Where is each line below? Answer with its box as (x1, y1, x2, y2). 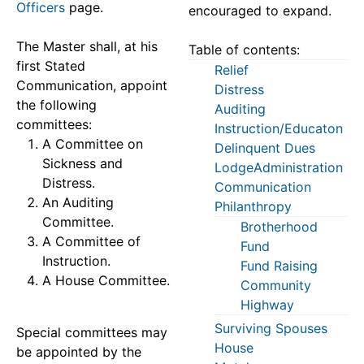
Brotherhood (240, 219, 318, 235)
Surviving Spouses (214, 320, 327, 336)
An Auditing (42, 194, 114, 210)
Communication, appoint (16, 77, 167, 93)
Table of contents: (188, 41, 300, 58)
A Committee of (42, 233, 141, 249)
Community (240, 277, 311, 293)
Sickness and (42, 155, 123, 171)
